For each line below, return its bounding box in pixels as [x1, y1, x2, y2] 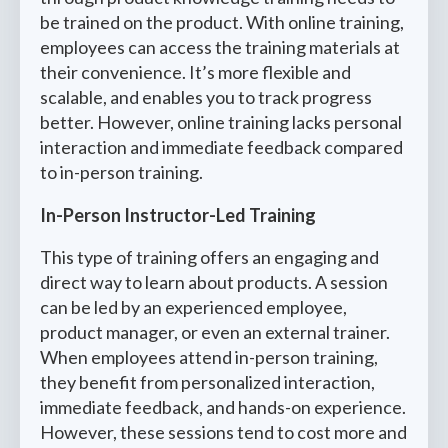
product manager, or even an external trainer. [40, 321, 390, 343]
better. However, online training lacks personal [40, 111, 402, 133]
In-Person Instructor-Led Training [40, 204, 316, 226]
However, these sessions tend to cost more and [40, 421, 407, 443]
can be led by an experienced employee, [40, 296, 347, 318]
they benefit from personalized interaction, [40, 371, 375, 393]
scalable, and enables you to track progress [40, 86, 372, 108]
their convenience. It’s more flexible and [40, 61, 351, 83]
